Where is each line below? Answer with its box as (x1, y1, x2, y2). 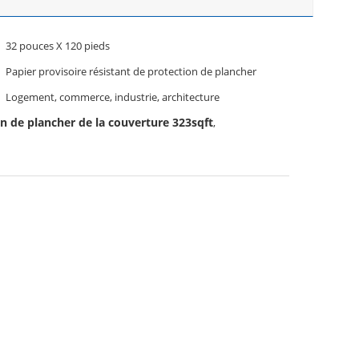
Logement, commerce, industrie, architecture (6, 90, 220, 104)
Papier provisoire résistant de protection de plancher (6, 64, 256, 79)
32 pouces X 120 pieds (6, 38, 110, 53)
